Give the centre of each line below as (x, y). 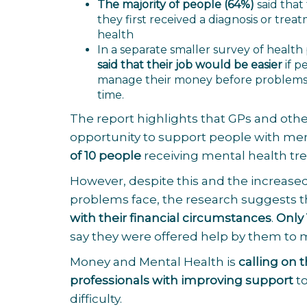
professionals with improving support (182, 280)
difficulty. (97, 299)
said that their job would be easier (190, 65)
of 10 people (106, 156)
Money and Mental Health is (154, 262)
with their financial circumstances (171, 218)
